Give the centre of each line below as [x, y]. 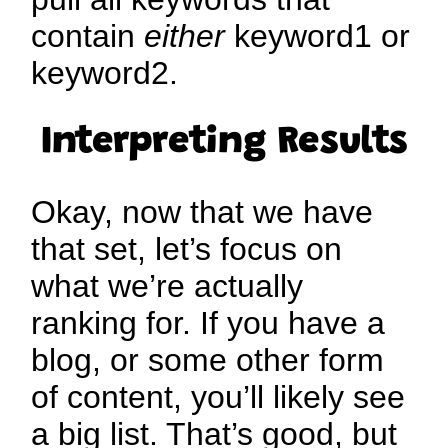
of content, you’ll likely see [218, 397]
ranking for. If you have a [208, 323]
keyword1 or [318, 36]
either [185, 36]
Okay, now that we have [202, 212]
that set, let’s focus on [187, 249]
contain [88, 36]
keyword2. [105, 73]
